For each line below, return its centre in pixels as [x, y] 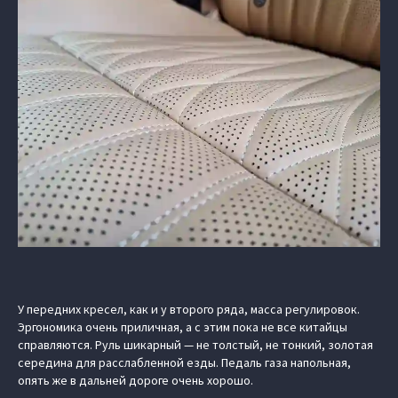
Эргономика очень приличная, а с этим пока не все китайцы [183, 327]
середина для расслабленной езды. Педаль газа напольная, [184, 363]
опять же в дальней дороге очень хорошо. [135, 381]
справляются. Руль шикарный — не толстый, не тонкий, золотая [195, 345]
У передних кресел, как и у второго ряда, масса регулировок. [189, 310]
